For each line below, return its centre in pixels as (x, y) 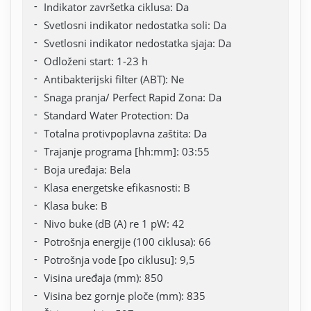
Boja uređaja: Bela (87, 169)
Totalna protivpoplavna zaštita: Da (125, 133)
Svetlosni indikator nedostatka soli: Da (135, 25)
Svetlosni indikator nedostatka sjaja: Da (137, 43)
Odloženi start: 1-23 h (96, 61)
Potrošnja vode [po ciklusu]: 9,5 (119, 259)
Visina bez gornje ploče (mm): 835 (125, 295)
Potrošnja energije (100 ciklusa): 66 (127, 241)
